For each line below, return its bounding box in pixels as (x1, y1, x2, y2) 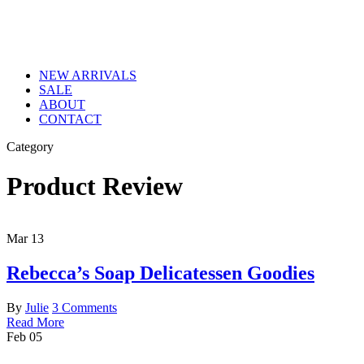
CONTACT (39, 112, 102, 126)
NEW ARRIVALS (39, 68, 136, 82)
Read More (6, 314, 64, 329)
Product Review (6, 171, 183, 201)
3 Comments (52, 300, 117, 314)
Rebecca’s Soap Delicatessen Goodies (6, 262, 314, 284)
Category (6, 140, 54, 154)
